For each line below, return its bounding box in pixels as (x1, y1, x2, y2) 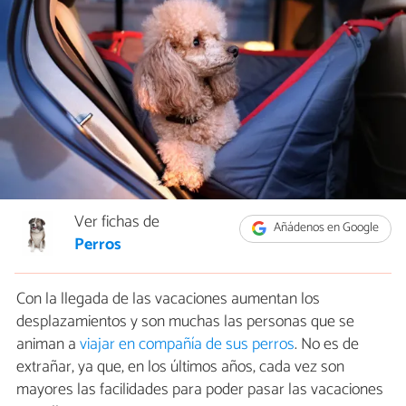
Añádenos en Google (271, 217, 380, 239)
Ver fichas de (74, 208, 159, 237)
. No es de (295, 331, 359, 359)
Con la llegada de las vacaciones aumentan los (16, 285, 320, 314)
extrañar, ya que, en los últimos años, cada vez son (16, 353, 344, 382)
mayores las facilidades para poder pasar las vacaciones (16, 376, 383, 404)
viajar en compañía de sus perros (80, 331, 295, 359)
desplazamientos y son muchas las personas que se (16, 308, 354, 336)
